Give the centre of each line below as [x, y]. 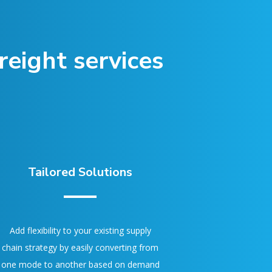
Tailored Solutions [80, 172]
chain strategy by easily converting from [80, 247]
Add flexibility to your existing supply [80, 230]
